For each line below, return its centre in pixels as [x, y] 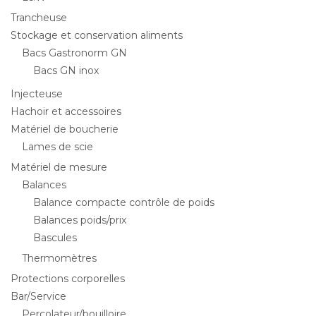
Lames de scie [57, 147]
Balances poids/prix [80, 220]
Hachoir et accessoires [66, 111]
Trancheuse [39, 18]
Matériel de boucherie [65, 129]
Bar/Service [38, 296]
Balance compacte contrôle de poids [124, 202]
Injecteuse [37, 94]
